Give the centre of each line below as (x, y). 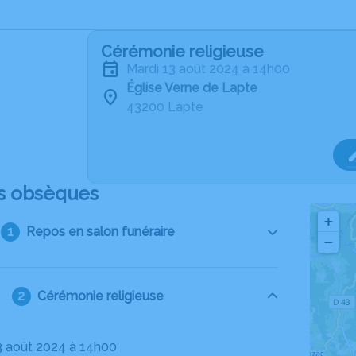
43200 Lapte (165, 107)
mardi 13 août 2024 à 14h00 (214, 69)
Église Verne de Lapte (192, 88)
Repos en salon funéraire (100, 232)
